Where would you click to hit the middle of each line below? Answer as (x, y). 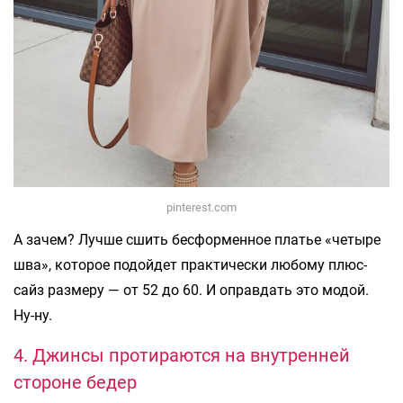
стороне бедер (75, 382)
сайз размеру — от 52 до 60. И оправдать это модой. (191, 290)
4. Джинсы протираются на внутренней (182, 355)
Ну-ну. (33, 315)
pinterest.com (201, 207)
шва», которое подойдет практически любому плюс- (190, 264)
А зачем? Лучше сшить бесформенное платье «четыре (197, 239)
